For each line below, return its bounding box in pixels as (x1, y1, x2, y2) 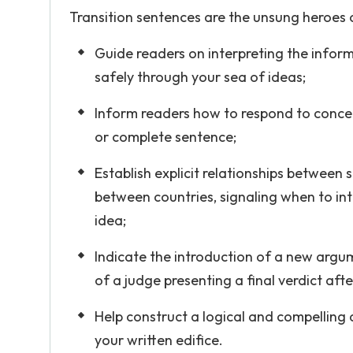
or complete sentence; (95, 128, 236, 146)
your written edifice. (95, 331, 223, 349)
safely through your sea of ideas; (95, 68, 306, 86)
